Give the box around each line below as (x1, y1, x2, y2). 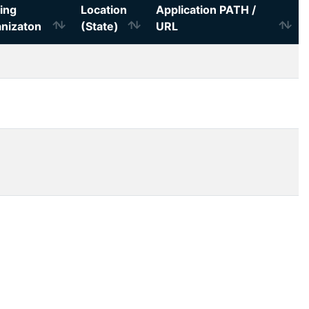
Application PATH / (156, 3, 256, 17)
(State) (81, 19, 119, 33)
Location (81, 3, 127, 17)
